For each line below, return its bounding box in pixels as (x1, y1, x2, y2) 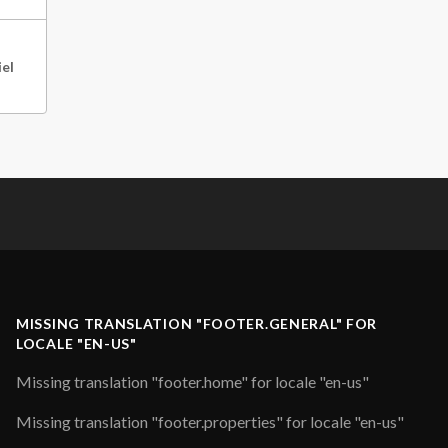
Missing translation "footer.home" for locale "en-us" (16, 372, 369, 391)
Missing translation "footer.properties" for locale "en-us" (16, 412, 404, 431)
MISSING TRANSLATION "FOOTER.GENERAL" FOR (16, 315, 378, 332)
